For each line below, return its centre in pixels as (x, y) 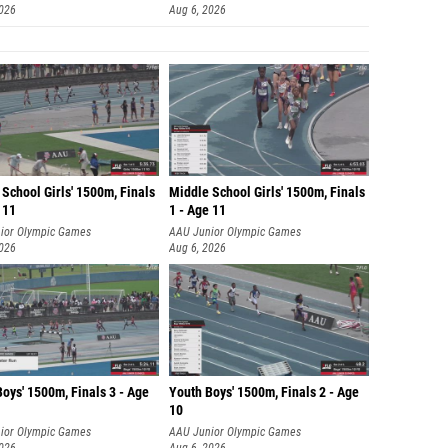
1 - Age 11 (197, 210)
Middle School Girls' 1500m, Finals (267, 192)
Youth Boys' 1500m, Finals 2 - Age (264, 392)
